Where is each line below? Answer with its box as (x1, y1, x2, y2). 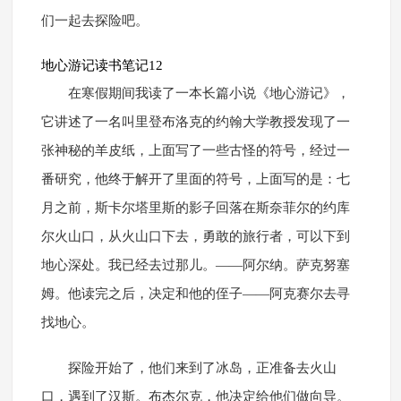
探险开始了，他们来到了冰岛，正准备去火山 (67, 361, 337, 376)
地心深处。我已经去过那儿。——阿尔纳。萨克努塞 (40, 258, 350, 273)
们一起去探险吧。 (40, 13, 149, 29)
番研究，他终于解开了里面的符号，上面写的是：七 (40, 172, 350, 187)
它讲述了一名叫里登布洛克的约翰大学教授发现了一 (40, 115, 350, 130)
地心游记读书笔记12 (40, 58, 163, 73)
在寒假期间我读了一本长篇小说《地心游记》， (67, 86, 350, 101)
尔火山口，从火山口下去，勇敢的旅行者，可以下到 (40, 229, 350, 244)
